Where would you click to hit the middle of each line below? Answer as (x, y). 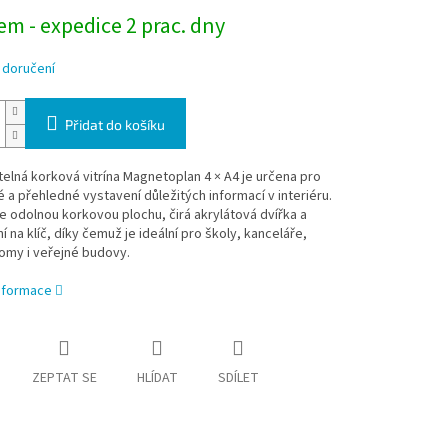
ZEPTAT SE (64, 378)
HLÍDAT (157, 378)
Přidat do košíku (114, 125)
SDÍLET (238, 378)
